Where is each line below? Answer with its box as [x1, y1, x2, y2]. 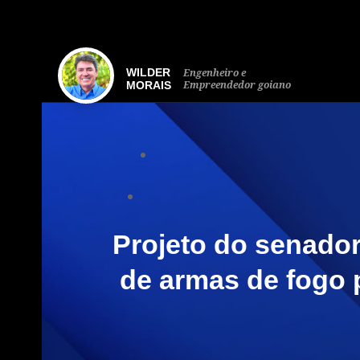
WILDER [126, 66, 170, 79]
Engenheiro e [183, 66, 246, 80]
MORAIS [126, 79, 171, 92]
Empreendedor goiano [183, 78, 291, 92]
